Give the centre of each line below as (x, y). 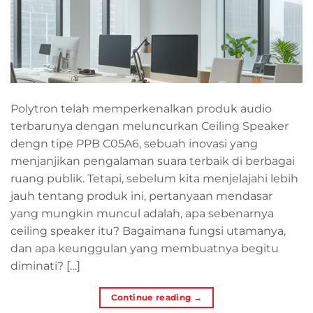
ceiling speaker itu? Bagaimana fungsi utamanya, (148, 231)
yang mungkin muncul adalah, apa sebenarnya (142, 213)
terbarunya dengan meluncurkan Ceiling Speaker (150, 126)
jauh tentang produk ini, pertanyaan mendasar (141, 196)
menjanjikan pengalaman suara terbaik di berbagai (153, 161)
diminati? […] (45, 265)
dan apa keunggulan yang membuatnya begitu (145, 248)
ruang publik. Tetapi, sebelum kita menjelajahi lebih (154, 178)
